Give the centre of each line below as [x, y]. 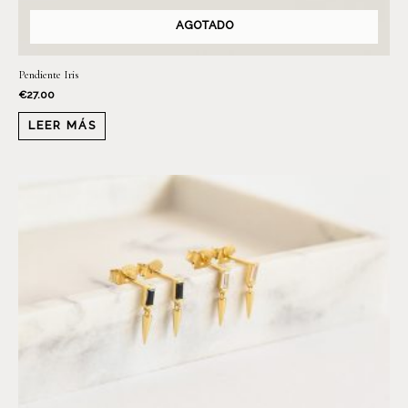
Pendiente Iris [49, 75]
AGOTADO [204, 25]
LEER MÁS [62, 126]
